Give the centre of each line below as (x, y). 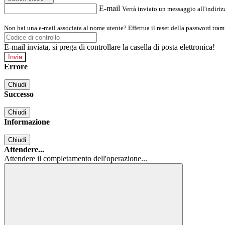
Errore (16, 67)
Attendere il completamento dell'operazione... (76, 159)
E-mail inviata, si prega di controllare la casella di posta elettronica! (109, 47)
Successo (19, 94)
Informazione (27, 122)
